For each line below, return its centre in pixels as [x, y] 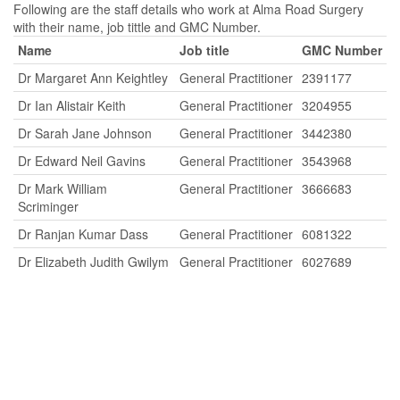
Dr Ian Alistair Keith [72, 105]
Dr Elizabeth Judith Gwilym [93, 262]
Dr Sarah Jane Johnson [85, 133]
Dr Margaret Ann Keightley [93, 78]
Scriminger [48, 206]
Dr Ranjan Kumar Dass [83, 234]
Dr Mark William [62, 188]
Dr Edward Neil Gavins [82, 161]
